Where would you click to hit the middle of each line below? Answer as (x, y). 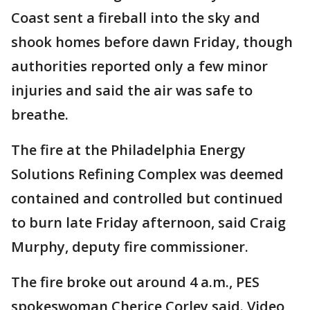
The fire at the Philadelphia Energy (128, 150)
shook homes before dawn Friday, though (152, 42)
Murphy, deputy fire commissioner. (130, 247)
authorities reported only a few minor (139, 66)
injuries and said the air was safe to (132, 90)
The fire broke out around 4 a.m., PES (135, 282)
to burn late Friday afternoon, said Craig (148, 222)
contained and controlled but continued (147, 198)
